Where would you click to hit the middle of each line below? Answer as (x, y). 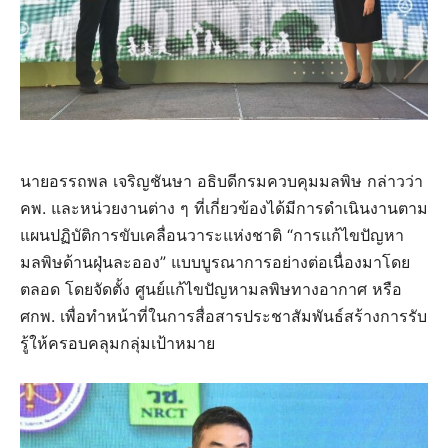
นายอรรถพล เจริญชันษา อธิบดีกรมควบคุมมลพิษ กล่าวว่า (221, 181)
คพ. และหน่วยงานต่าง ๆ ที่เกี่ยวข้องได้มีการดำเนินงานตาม (224, 208)
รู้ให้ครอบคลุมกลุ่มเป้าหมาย (117, 343)
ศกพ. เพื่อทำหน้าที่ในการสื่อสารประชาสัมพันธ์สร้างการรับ (223, 316)
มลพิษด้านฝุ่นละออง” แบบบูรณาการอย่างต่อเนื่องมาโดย (215, 262)
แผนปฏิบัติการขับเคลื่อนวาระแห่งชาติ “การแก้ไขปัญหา (212, 235)
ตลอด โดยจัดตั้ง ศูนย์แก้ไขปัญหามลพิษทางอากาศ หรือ (211, 289)
